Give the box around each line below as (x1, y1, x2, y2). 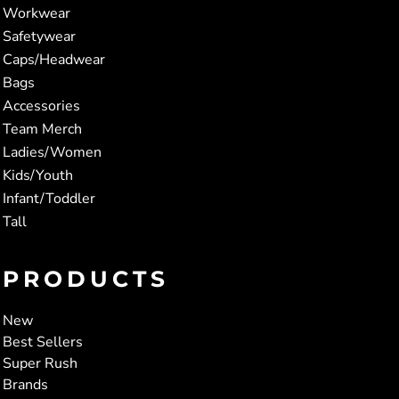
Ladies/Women (3, 142, 102, 162)
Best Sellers (3, 331, 83, 352)
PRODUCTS (3, 265, 169, 292)
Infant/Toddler (3, 188, 95, 208)
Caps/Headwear (3, 49, 105, 69)
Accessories (3, 95, 80, 116)
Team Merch (3, 118, 82, 139)
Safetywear (3, 26, 76, 46)
